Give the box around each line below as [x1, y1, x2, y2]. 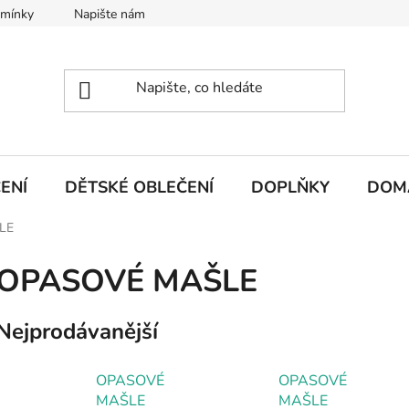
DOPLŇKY [251, 175, 330, 198]
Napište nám [74, 5, 145, 23]
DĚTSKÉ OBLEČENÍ [65, 175, 214, 198]
